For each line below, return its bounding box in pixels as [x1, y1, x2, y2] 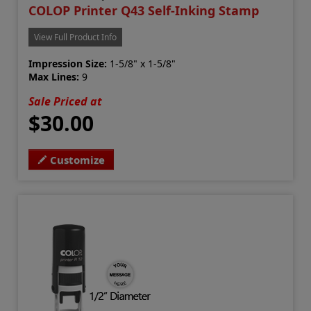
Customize [50, 153, 106, 167]
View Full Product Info [34, 31, 117, 44]
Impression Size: [28, 57, 108, 71]
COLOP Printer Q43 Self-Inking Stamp [28, 2, 260, 19]
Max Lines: [28, 70, 80, 84]
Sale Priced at [28, 94, 103, 110]
